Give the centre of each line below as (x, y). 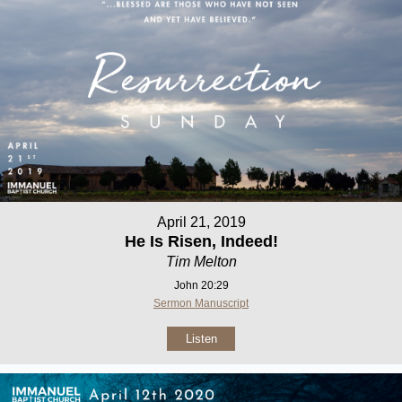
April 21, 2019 (201, 222)
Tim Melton (201, 261)
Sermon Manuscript (201, 303)
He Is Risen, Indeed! (201, 241)
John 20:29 (201, 285)
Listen (201, 338)
